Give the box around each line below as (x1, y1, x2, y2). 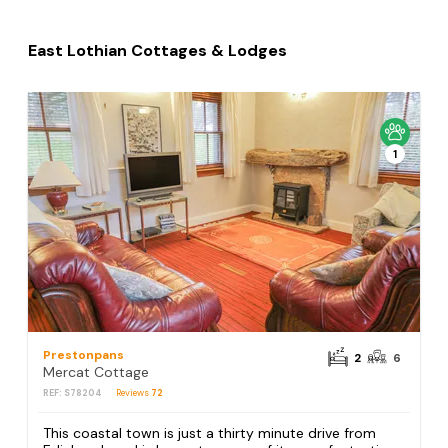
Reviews (116, 387, 152, 399)
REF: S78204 (43, 387, 103, 399)
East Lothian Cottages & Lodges (28, 40, 288, 61)
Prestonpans (43, 347, 125, 363)
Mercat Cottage (43, 363, 150, 381)
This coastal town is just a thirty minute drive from (43, 424, 377, 443)
